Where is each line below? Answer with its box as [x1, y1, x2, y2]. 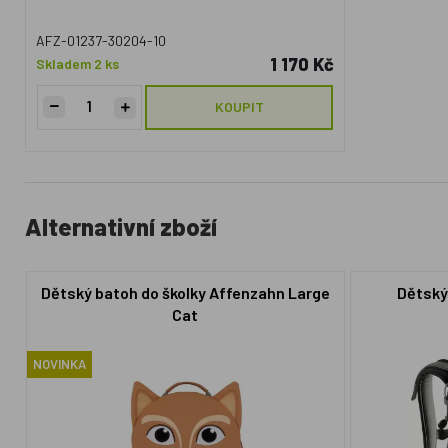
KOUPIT [214, 98, 264, 115]
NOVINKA [32, 356, 86, 372]
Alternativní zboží [25, 212, 218, 241]
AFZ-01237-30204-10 [36, 32, 167, 49]
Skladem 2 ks [36, 55, 120, 72]
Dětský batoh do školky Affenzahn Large [40, 282, 330, 302]
